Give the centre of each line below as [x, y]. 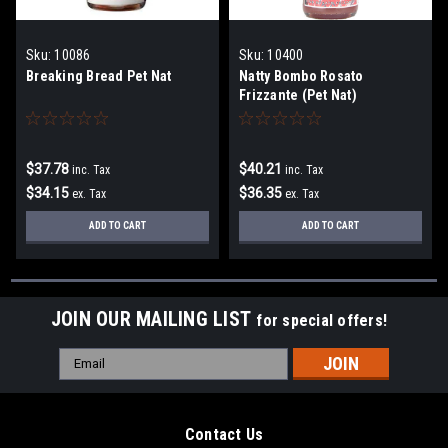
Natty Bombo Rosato [301, 75]
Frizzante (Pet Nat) [298, 94]
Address [86, 378]
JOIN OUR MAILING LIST [153, 318]
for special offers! [322, 320]
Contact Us [224, 434]
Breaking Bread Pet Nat [99, 75]
